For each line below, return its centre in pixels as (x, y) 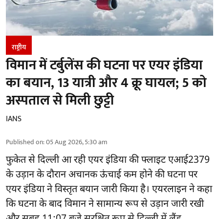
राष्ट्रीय (19, 47)
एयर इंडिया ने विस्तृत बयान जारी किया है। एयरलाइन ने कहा (109, 190)
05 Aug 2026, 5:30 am (77, 142)
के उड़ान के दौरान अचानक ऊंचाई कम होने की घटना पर (102, 175)
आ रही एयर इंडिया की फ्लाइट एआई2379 (136, 161)
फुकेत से (22, 161)
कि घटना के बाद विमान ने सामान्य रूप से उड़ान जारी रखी (105, 205)
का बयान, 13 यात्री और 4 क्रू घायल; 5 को (106, 83)
